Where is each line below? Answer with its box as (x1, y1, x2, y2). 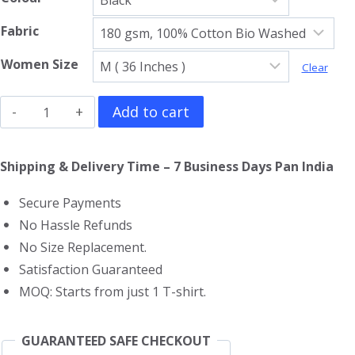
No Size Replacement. (16, 238, 147, 256)
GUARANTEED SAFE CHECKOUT (21, 331, 211, 349)
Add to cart (113, 101, 190, 121)
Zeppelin (30, 124, 83, 143)
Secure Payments (16, 193, 121, 212)
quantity (30, 226, 80, 244)
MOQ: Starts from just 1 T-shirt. (16, 282, 206, 300)
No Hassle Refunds (16, 216, 132, 234)
